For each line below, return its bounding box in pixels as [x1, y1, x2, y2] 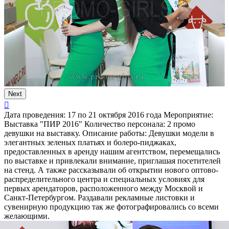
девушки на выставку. [4, 129, 80, 138]
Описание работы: [82, 129, 147, 138]
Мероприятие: [164, 110, 213, 120]
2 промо [165, 120, 195, 129]
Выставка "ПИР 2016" [4, 120, 82, 129]
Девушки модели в [147, 129, 214, 138]
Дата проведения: [4, 110, 65, 120]
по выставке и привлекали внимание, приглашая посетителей [4, 156, 221, 166]
